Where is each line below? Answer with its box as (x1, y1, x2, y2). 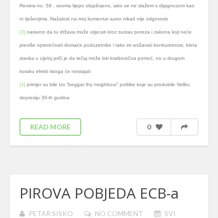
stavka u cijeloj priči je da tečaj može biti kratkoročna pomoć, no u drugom (19, 55, 184, 61)
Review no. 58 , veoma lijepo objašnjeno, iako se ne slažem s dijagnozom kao (19, 3, 195, 8)
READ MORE (30, 123, 71, 131)
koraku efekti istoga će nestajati (19, 69, 91, 74)
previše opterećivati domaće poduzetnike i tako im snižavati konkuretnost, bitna (19, 42, 197, 48)
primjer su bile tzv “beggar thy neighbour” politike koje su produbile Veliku (25, 82, 190, 87)
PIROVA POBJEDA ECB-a (19, 183, 179, 203)
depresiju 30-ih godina (19, 95, 70, 100)
